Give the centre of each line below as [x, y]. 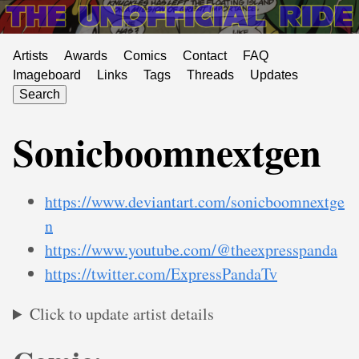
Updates [274, 75]
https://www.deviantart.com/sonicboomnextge [195, 202]
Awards [86, 56]
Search [40, 95]
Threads [210, 75]
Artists [30, 56]
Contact [205, 56]
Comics [145, 56]
